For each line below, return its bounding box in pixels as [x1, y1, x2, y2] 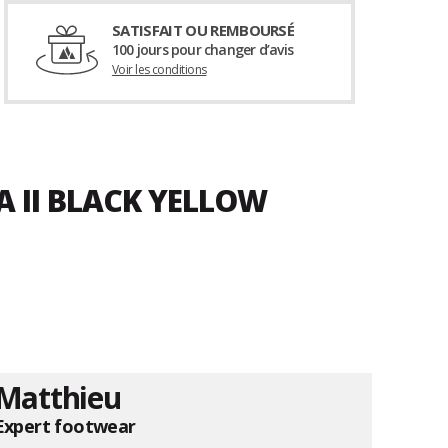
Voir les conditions [111, 61, 207, 79]
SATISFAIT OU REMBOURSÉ [111, 20, 295, 41]
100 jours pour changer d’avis [111, 40, 293, 60]
